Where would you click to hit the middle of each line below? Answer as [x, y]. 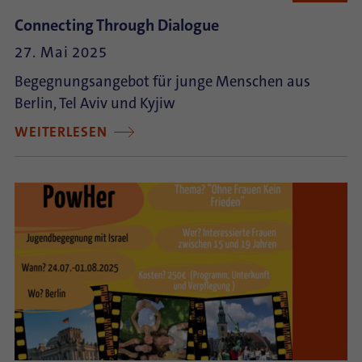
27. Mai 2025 [61, 53]
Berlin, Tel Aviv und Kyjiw [95, 103]
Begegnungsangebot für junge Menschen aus [162, 82]
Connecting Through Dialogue [117, 25]
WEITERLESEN [63, 132]
